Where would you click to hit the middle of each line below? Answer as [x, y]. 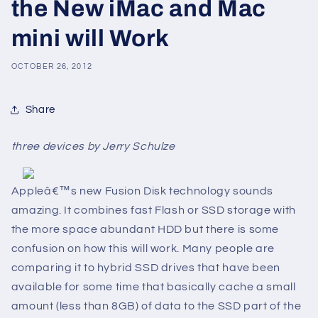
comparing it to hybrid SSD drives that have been [146, 268]
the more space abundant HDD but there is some [145, 230]
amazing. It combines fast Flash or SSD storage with [153, 210]
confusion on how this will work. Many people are [143, 249]
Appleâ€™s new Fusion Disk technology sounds [142, 191]
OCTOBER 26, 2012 [52, 66]
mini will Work [90, 39]
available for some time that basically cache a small [153, 287]
